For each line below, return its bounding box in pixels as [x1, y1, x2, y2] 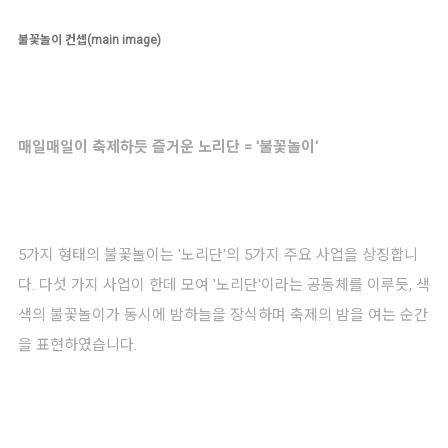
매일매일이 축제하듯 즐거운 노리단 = [18, 137, 252, 156]
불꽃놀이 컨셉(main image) [18, 32, 161, 47]
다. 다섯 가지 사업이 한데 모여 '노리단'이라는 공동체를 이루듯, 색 [18, 275, 430, 294]
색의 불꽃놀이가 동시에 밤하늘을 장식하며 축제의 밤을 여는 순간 [18, 305, 428, 324]
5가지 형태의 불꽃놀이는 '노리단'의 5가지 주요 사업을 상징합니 [18, 245, 418, 264]
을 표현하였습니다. [18, 335, 145, 354]
